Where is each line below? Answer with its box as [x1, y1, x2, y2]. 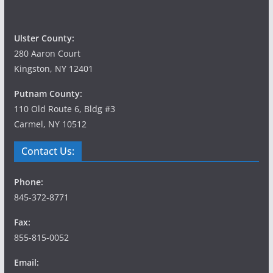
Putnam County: [13, 88, 82, 100]
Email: [13, 257, 39, 269]
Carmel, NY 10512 [13, 118, 87, 130]
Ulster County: [13, 32, 74, 44]
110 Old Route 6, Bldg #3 [13, 103, 115, 115]
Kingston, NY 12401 [13, 63, 93, 75]
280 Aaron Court [13, 48, 80, 60]
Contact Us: [21, 144, 74, 158]
